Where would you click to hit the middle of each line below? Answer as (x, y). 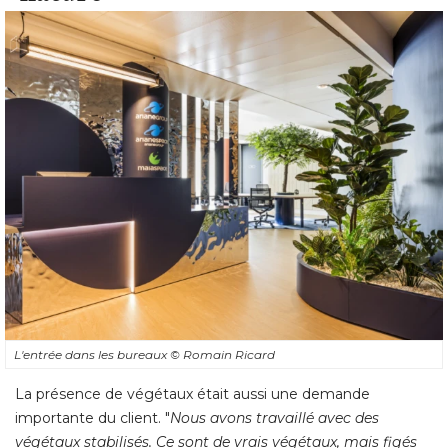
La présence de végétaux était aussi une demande (192, 393)
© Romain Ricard (222, 354)
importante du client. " (92, 417)
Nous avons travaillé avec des (274, 417)
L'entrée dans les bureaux (92, 354)
